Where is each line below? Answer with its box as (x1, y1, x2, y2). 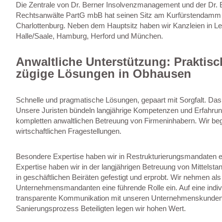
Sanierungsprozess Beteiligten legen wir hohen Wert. (16, 204, 186, 213)
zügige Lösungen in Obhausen (16, 66, 191, 80)
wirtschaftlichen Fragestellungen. (16, 126, 121, 135)
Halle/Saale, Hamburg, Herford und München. (16, 31, 163, 40)
